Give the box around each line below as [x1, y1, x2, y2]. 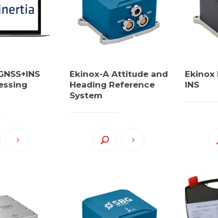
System [69, 90, 102, 100]
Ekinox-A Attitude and [69, 69, 168, 79]
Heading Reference [69, 79, 155, 90]
